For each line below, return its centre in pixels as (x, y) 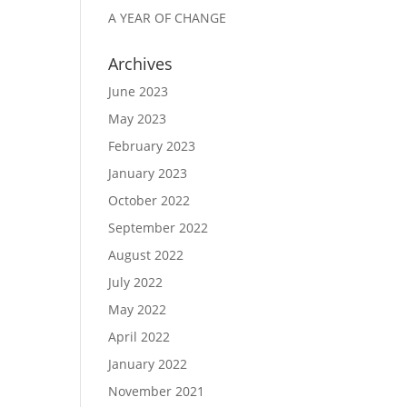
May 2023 (138, 119)
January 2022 (148, 364)
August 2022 (146, 255)
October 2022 (149, 200)
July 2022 (136, 282)
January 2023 (148, 173)
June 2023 (139, 91)
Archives (141, 64)
